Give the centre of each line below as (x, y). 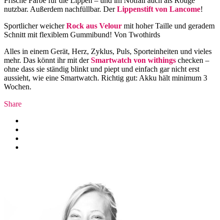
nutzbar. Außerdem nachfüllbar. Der (60, 9)
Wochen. (18, 87)
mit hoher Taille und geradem (168, 26)
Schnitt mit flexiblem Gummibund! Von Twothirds (82, 35)
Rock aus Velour (94, 26)
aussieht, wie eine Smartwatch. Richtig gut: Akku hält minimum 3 (106, 78)
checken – (192, 60)
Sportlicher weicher (35, 26)
